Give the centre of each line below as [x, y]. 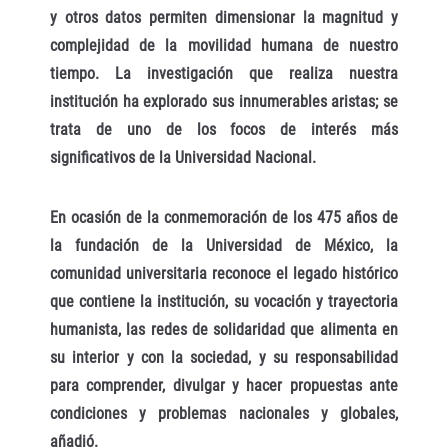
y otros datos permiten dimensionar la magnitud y [224, 17]
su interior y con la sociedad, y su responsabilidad [224, 358]
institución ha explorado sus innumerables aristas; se [224, 101]
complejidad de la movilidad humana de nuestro [224, 45]
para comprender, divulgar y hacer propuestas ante [224, 386]
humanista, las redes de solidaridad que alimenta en [224, 330]
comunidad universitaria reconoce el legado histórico [224, 274]
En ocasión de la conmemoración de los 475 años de [224, 218]
